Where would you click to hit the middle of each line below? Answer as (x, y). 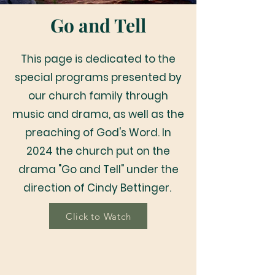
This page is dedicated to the (98, 59)
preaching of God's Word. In (98, 133)
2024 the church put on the (98, 151)
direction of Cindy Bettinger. (98, 188)
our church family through (98, 96)
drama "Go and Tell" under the (98, 169)
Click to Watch (98, 216)
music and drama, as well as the (98, 114)
